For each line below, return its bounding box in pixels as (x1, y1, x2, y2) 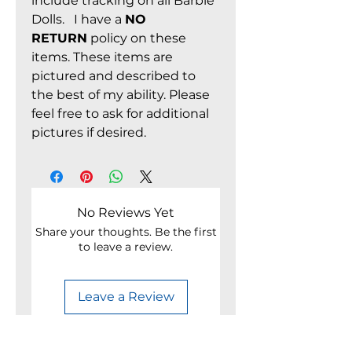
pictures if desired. (31, 125, 146, 140)
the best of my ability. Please (31, 87, 210, 102)
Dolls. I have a (31, 12, 125, 27)
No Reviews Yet (77, 205, 174, 220)
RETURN (31, 31, 87, 46)
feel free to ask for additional (31, 106, 209, 121)
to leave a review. (79, 240, 173, 254)
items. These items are (31, 49, 173, 64)
